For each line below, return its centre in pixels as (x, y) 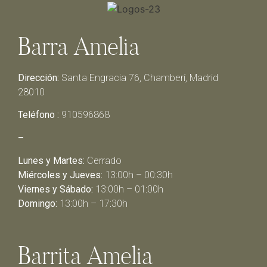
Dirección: (38, 77)
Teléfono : (38, 115)
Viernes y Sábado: (55, 190)
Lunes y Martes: (51, 161)
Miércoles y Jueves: (60, 175)
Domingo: (38, 204)
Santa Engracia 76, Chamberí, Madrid (139, 77)
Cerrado (103, 161)
